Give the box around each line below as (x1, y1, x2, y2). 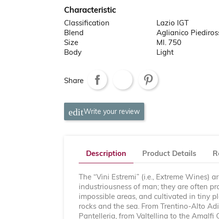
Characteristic (64, 7, 116, 15)
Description (86, 150, 126, 158)
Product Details (142, 150, 197, 158)
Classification (64, 20, 109, 28)
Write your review (83, 108, 140, 116)
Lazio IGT (156, 20, 189, 28)
